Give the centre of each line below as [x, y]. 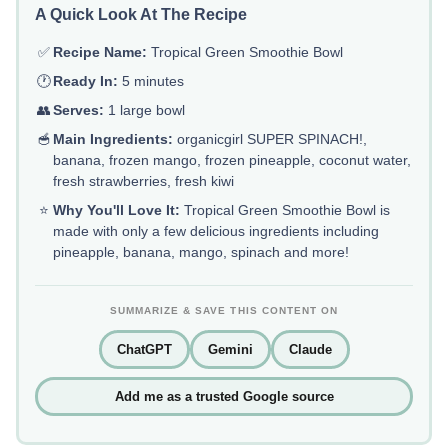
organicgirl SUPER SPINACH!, [270, 139]
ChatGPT [144, 350]
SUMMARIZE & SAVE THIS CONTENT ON [224, 311]
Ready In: [86, 81]
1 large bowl [145, 110]
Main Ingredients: [113, 139]
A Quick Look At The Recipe [141, 15]
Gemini [230, 350]
